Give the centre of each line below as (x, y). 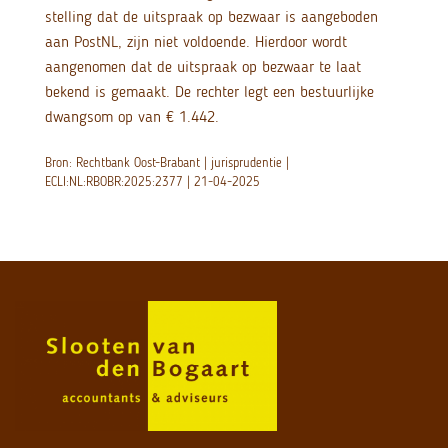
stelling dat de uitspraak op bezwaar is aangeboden (211, 17)
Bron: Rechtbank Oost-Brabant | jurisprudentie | (166, 163)
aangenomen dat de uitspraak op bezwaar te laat (202, 67)
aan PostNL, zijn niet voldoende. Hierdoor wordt (195, 42)
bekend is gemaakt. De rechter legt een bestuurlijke (209, 92)
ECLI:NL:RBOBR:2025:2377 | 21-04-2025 (152, 182)
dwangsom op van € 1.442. (134, 117)
